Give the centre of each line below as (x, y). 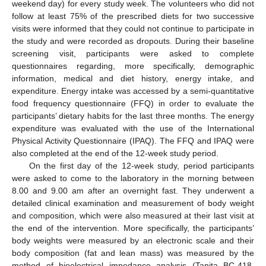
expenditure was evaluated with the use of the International (133, 129)
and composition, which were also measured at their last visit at (133, 216)
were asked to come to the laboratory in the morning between (133, 178)
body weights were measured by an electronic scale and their (133, 241)
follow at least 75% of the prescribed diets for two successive (133, 16)
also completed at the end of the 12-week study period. (115, 153)
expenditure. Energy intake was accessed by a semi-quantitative (133, 91)
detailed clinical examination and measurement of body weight (133, 203)
